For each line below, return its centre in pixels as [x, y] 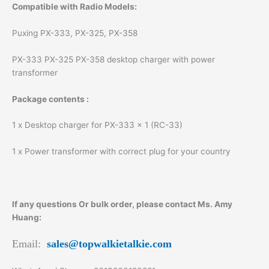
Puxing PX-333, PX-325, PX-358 [75, 33]
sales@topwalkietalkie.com [109, 243]
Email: [26, 243]
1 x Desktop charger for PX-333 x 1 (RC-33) [97, 125]
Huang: [27, 218]
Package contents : [50, 99]
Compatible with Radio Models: [74, 6]
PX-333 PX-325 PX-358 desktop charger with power [113, 59]
